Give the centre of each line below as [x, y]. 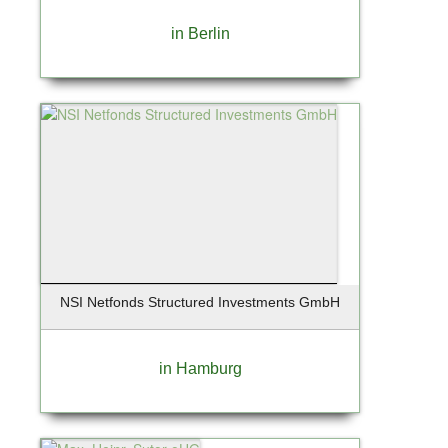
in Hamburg [200, 368]
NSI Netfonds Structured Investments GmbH [200, 301]
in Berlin [200, 33]
